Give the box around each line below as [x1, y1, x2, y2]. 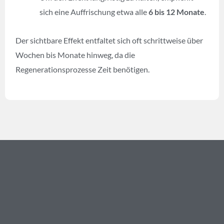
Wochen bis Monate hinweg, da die [15, 49, 135, 59]
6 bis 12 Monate [148, 6, 205, 16]
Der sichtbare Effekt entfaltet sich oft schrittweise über [15, 35, 203, 45]
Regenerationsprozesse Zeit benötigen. [15, 64, 150, 74]
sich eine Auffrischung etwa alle [39, 6, 149, 16]
